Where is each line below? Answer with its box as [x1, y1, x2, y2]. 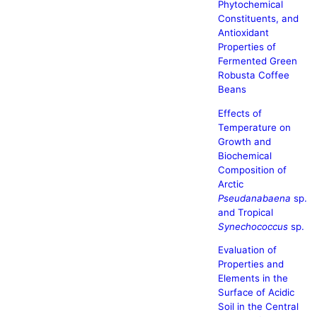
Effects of [217, 107, 262, 119]
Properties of [217, 41, 276, 53]
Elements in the [217, 272, 288, 284]
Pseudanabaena [217, 192, 291, 204]
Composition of [217, 163, 287, 175]
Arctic [217, 178, 243, 190]
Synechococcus [217, 220, 288, 232]
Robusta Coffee [217, 69, 289, 81]
